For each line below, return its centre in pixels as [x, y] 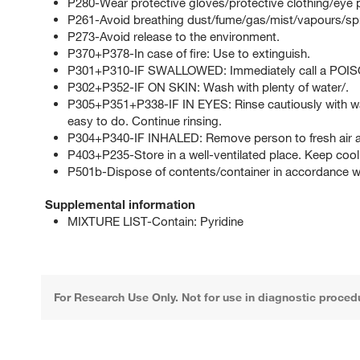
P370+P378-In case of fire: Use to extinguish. [189, 53]
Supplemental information [120, 205]
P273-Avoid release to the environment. [174, 37]
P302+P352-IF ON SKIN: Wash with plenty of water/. [208, 87]
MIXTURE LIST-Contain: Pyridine [155, 221]
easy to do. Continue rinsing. [145, 121]
